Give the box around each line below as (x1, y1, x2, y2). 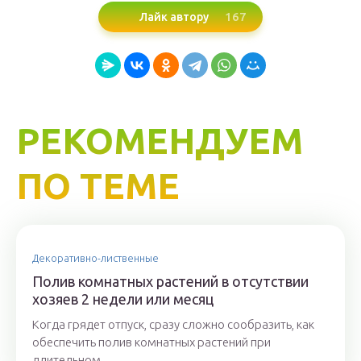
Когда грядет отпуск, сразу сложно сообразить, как (32, 317, 314, 332)
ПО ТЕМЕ (16, 165, 180, 207)
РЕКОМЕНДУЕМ (16, 120, 303, 162)
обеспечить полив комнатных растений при (32, 335, 271, 350)
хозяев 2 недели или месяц (32, 291, 214, 308)
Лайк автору (139, 10, 209, 23)
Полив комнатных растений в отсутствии (32, 273, 309, 290)
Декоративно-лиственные (32, 252, 159, 264)
